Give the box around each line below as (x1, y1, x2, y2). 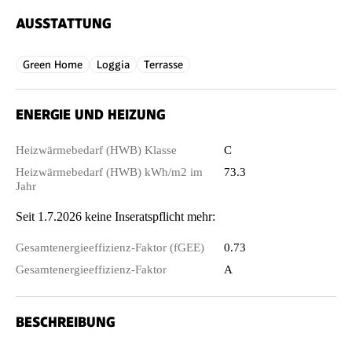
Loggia (97, 57, 130, 71)
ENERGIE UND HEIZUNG (16, 105, 165, 123)
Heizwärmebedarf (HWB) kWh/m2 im (16, 165, 203, 178)
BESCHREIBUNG (16, 313, 115, 330)
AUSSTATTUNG (16, 14, 111, 31)
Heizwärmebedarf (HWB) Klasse (16, 143, 177, 156)
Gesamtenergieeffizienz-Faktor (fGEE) (16, 240, 204, 254)
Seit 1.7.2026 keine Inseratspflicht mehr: (16, 209, 215, 223)
